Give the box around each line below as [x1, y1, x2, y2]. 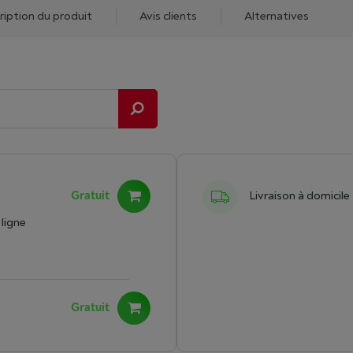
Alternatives [244, 9, 309, 24]
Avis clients [139, 9, 197, 24]
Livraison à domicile [249, 188, 350, 203]
